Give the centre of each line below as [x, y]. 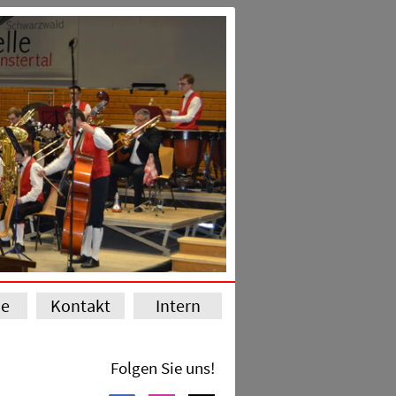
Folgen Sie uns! [163, 368]
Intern [178, 305]
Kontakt [80, 305]
